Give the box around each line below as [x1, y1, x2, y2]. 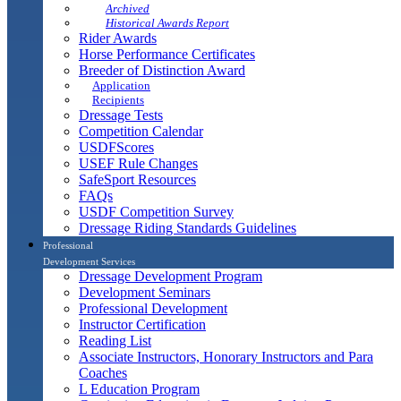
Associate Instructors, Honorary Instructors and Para [79, 348, 373, 364]
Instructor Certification [79, 316, 206, 332]
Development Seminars [79, 284, 210, 300]
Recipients [92, 92, 144, 107]
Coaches [79, 364, 127, 380]
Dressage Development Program [79, 268, 262, 284]
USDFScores [79, 139, 154, 155]
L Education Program [79, 380, 200, 397]
